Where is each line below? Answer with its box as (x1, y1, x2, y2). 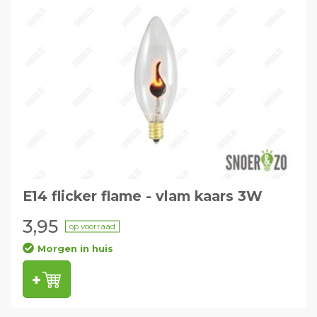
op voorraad (69, 221, 115, 231)
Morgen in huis (37, 242, 113, 254)
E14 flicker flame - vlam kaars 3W (22, 187, 263, 204)
